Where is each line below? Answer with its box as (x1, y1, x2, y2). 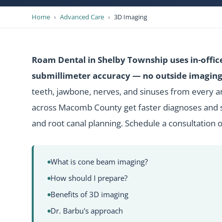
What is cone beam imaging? (51, 157, 148, 166)
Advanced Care (60, 12, 104, 21)
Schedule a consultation (125, 117, 216, 129)
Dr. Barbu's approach (51, 206, 123, 216)
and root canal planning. (32, 117, 125, 129)
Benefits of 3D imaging (51, 190, 128, 199)
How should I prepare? (51, 173, 127, 183)
